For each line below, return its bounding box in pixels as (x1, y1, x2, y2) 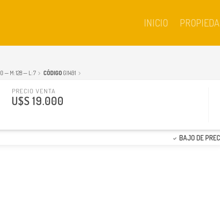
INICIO (144, 16, 168, 29)
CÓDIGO (43, 69, 62, 77)
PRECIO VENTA (12, 87, 55, 95)
